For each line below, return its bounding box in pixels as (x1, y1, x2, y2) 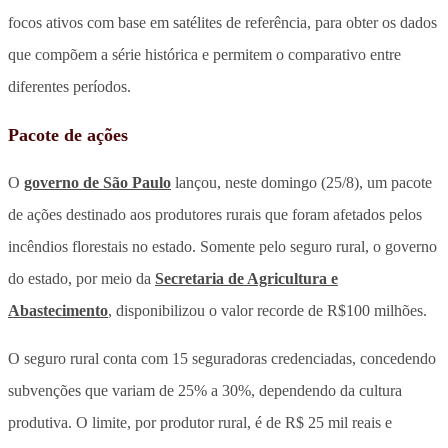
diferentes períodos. (8, 77, 131, 95)
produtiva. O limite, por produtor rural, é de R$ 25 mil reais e (8, 413, 392, 431)
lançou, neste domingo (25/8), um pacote (171, 173, 432, 191)
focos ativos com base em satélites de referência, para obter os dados (8, 13, 437, 31)
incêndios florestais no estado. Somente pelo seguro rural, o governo (8, 237, 437, 255)
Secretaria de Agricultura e (155, 269, 338, 287)
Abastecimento (8, 301, 108, 319)
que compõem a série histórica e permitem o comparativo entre (8, 45, 401, 63)
